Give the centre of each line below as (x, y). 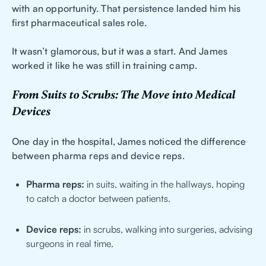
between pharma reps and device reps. (98, 156)
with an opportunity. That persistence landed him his (126, 9)
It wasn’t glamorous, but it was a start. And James (120, 51)
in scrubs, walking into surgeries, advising (167, 229)
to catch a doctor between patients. (98, 199)
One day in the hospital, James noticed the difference (129, 142)
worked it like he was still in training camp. (105, 66)
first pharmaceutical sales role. (80, 23)
